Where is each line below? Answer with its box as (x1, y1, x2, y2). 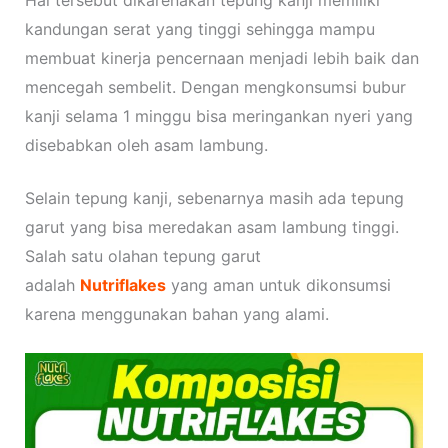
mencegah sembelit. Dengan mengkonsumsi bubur (24, 77, 406, 98)
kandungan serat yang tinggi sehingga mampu (24, 19, 375, 40)
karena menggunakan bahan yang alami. (24, 304, 329, 325)
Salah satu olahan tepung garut (24, 246, 261, 267)
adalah (24, 275, 80, 296)
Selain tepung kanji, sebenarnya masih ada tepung (24, 188, 404, 209)
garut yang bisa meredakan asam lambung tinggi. (24, 217, 399, 238)
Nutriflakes (79, 275, 166, 296)
